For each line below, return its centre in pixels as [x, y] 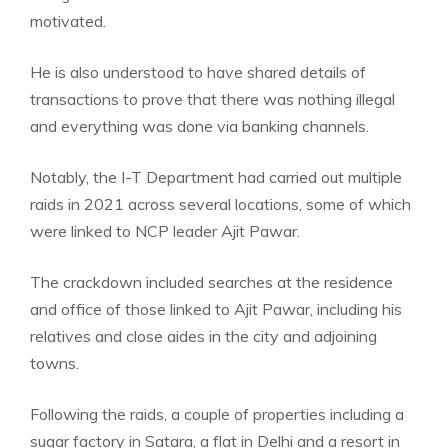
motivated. [68, 20]
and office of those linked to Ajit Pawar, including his [216, 308]
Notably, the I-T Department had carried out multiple [216, 176]
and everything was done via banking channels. [199, 125]
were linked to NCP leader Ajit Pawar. [165, 230]
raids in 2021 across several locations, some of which [220, 203]
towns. [54, 362]
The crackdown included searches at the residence [211, 281]
